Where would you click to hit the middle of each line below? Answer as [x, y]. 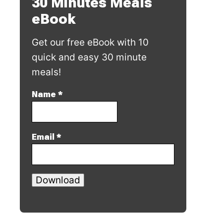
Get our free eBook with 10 [90, 42]
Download [58, 180]
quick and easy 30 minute [89, 57]
